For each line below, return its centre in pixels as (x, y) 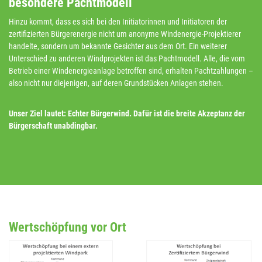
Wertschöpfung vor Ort (68, 227)
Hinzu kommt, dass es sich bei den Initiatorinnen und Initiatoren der (118, 22)
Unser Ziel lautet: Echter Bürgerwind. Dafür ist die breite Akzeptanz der (127, 114)
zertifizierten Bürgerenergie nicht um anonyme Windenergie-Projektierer (125, 34)
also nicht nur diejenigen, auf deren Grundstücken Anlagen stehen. (116, 83)
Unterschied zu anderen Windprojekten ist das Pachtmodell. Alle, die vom (127, 59)
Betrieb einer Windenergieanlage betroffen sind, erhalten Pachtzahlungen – (131, 71)
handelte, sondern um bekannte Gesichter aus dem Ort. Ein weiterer (118, 46)
